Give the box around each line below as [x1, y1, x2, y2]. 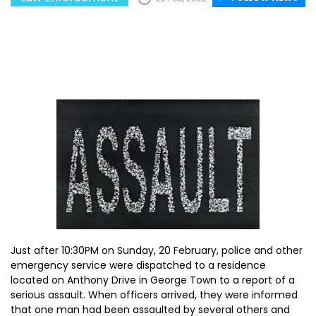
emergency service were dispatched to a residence [11, 258, 266, 272]
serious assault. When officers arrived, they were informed [11, 288, 298, 302]
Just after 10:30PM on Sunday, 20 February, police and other [11, 243, 303, 257]
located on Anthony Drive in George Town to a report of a [11, 273, 295, 287]
